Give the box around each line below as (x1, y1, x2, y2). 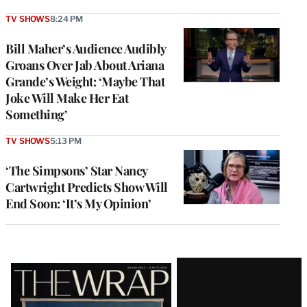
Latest (5, 254, 64, 284)
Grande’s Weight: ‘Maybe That (5, 73, 164, 90)
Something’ (5, 106, 67, 123)
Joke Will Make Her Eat (5, 90, 128, 107)
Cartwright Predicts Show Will (5, 179, 168, 196)
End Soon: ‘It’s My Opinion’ (5, 195, 151, 212)
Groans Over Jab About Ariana (5, 57, 164, 74)
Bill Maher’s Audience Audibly (5, 40, 166, 58)
